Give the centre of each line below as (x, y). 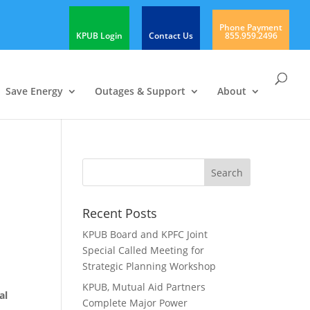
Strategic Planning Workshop (149, 266)
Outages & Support (140, 91)
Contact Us (171, 36)
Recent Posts (120, 213)
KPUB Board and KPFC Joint (145, 234)
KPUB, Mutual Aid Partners (144, 287)
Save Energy (34, 91)
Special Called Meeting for (144, 250)
